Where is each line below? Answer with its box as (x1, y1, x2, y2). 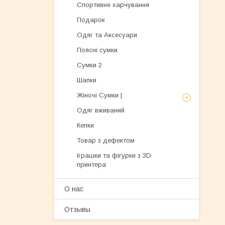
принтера (77, 161, 106, 168)
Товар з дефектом (77, 137, 135, 144)
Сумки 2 (77, 61, 102, 69)
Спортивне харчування (77, 1, 149, 9)
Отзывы (64, 205, 90, 213)
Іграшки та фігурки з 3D (77, 152, 151, 159)
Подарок (77, 16, 105, 24)
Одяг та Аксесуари (77, 31, 137, 39)
